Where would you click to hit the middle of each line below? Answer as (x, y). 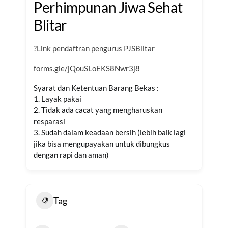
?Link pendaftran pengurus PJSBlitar (94, 48)
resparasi (49, 121)
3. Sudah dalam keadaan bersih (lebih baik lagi (110, 132)
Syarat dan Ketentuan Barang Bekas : (96, 88)
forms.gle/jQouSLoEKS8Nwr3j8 (87, 68)
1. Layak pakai (58, 99)
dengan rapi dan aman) (71, 155)
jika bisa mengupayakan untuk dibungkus (102, 144)
